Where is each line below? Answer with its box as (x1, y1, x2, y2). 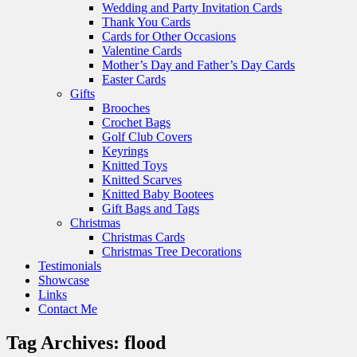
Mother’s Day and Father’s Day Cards (102, 58, 295, 73)
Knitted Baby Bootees (102, 187, 214, 202)
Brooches (102, 101, 150, 116)
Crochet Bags (102, 116, 171, 130)
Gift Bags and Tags (102, 202, 199, 216)
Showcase (38, 273, 89, 288)
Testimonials (38, 259, 101, 273)
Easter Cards (102, 73, 166, 87)
